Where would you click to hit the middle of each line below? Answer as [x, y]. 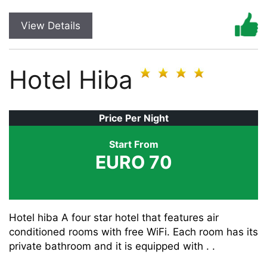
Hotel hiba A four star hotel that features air [114, 218]
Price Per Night [133, 118]
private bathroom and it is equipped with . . [112, 246]
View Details [51, 26]
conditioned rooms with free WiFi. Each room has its [133, 232]
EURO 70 [133, 162]
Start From [133, 144]
